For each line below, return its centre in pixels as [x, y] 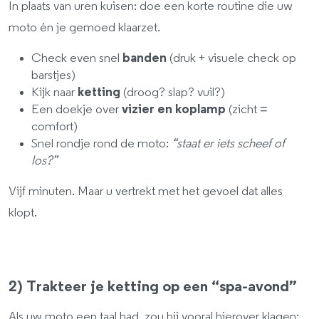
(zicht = [247, 110]
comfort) [54, 127]
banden [145, 58]
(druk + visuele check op [231, 58]
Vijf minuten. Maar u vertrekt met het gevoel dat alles [146, 192]
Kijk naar [54, 93]
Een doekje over [77, 110]
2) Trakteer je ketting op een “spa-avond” [153, 287]
